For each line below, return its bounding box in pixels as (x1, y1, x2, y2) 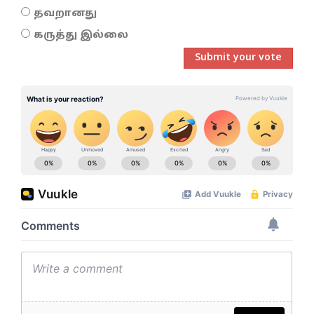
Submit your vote (195, 52, 282, 64)
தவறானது (34, 8, 97, 20)
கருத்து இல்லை (34, 29, 128, 42)
